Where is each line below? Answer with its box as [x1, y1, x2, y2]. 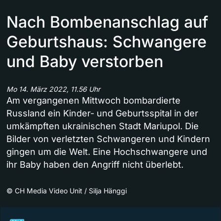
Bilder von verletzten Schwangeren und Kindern [6, 134, 210, 145]
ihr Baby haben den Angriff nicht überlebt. [6, 159, 184, 170]
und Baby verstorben [6, 52, 163, 72]
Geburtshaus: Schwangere [6, 32, 207, 52]
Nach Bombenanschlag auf [6, 12, 208, 32]
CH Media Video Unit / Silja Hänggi [15, 186, 127, 195]
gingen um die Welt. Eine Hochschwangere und [6, 147, 207, 157]
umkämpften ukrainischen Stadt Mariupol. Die [6, 121, 199, 132]
